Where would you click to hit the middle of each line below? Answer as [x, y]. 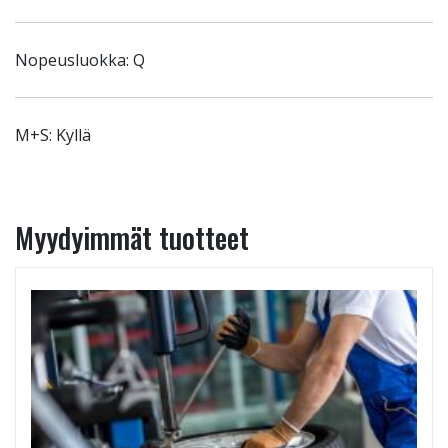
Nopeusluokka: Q [80, 60]
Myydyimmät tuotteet [132, 237]
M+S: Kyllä [53, 135]
